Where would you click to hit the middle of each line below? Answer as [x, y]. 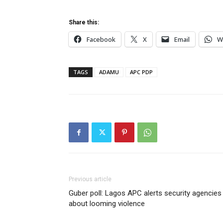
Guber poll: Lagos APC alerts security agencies [145, 193]
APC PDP [141, 72]
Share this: [84, 22]
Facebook [101, 39]
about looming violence [107, 204]
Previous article [90, 179]
